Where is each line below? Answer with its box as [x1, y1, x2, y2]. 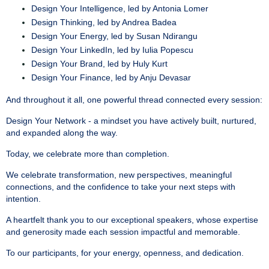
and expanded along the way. [6, 127, 118, 138]
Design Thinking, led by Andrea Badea [31, 17, 177, 27]
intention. [6, 193, 41, 204]
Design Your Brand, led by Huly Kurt [31, 59, 168, 68]
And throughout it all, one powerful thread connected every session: [6, 94, 262, 104]
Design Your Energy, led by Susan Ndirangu [31, 31, 198, 41]
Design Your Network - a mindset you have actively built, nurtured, [6, 115, 256, 125]
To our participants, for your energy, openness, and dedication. [6, 247, 244, 258]
